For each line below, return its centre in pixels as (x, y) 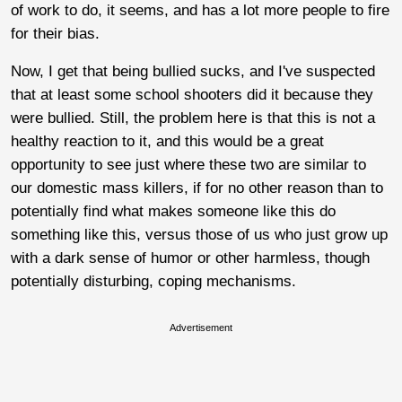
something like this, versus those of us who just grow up (199, 234)
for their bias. (55, 33)
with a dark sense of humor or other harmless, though (190, 258)
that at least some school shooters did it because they (192, 94)
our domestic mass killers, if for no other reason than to (197, 188)
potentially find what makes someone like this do (173, 211)
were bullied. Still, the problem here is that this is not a (193, 118)
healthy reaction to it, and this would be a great (167, 141)
